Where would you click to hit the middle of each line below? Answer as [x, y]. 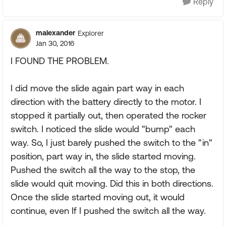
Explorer [91, 33]
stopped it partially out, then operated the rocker [108, 115]
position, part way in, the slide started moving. [103, 156]
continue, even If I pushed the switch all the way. [108, 211]
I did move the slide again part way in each [97, 88]
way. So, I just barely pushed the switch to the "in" [111, 143]
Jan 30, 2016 [55, 43]
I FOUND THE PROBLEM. [60, 61]
